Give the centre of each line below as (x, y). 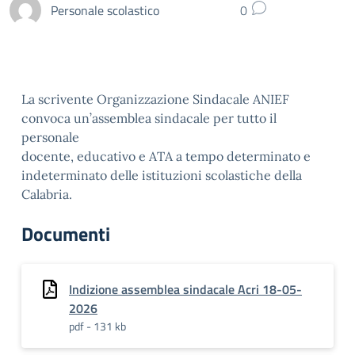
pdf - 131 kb (97, 326)
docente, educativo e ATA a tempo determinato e (166, 156)
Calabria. (47, 194)
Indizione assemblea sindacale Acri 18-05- (185, 289)
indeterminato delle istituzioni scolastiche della (162, 175)
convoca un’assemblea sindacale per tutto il (149, 118)
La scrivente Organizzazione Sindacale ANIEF (155, 99)
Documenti (66, 234)
